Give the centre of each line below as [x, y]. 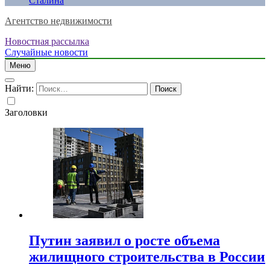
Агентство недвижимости [58, 21]
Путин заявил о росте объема [124, 240]
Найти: [19, 88]
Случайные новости [46, 52]
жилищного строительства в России [147, 256]
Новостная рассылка [47, 41]
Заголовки [26, 112]
